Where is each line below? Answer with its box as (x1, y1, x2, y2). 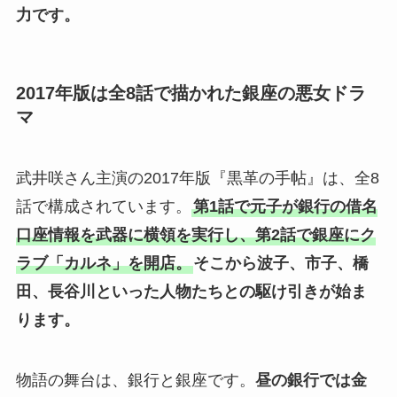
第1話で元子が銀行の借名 (192, 198, 378, 216)
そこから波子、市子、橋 (192, 254, 369, 273)
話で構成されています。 (15, 198, 191, 216)
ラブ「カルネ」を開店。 (15, 254, 191, 273)
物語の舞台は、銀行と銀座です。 (15, 371, 255, 390)
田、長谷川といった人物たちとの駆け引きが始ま (15, 283, 367, 301)
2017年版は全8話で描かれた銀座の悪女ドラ (15, 82, 366, 103)
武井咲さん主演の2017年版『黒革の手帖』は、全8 (15, 169, 379, 188)
